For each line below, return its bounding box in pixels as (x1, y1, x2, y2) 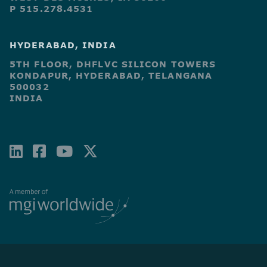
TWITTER (98, 163, 181, 181)
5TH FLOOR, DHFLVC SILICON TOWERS (10, 59, 216, 70)
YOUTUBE (73, 142, 157, 160)
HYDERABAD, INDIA (10, 40, 116, 51)
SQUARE (46, 163, 119, 181)
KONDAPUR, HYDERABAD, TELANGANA (10, 70, 213, 81)
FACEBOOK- (46, 142, 150, 160)
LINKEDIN (23, 142, 114, 160)
